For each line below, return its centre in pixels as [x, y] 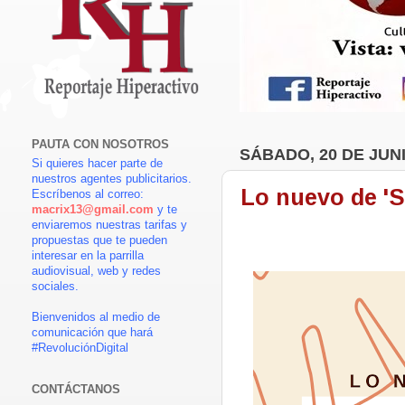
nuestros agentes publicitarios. [112, 179]
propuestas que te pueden [99, 241]
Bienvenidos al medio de [96, 318]
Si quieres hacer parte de [97, 164]
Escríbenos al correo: [88, 195]
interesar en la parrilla [88, 256]
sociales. [55, 287]
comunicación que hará [92, 333]
